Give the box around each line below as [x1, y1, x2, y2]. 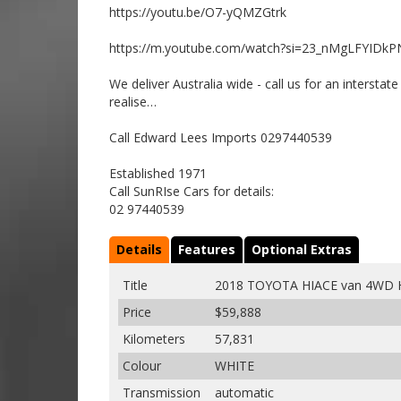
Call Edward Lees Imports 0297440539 [109, 128, 332, 146]
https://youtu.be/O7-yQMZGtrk [109, 3, 286, 21]
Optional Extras [252, 240, 352, 258]
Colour [123, 356, 161, 374]
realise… [109, 92, 157, 110]
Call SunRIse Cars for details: [109, 182, 274, 200]
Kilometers [123, 329, 185, 347]
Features [178, 240, 235, 258]
